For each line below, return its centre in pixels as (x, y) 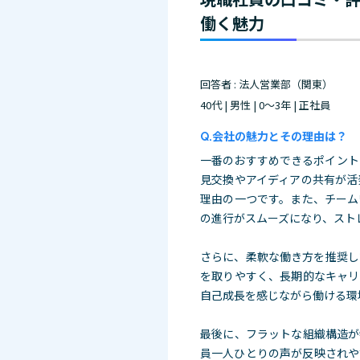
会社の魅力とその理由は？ (280, 135)
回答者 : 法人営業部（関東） (266, 84)
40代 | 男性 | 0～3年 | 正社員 (265, 104)
